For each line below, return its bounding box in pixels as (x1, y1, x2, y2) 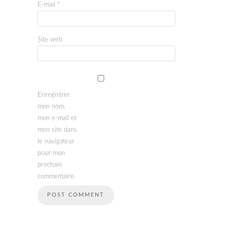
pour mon (37, 150, 65, 157)
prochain (37, 162, 62, 169)
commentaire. (37, 173, 75, 180)
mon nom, (37, 103, 65, 110)
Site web (37, 36, 62, 44)
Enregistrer (37, 92, 70, 99)
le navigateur (37, 138, 74, 145)
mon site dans (37, 127, 77, 134)
